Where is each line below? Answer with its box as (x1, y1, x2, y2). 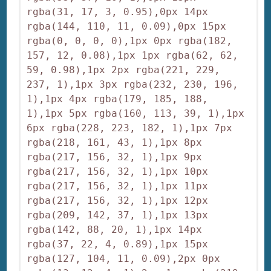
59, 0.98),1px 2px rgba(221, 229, (27, 64, 221, 76)
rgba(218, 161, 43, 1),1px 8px (27, 137, 203, 149)
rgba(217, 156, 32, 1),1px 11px (27, 180, 209, 192)
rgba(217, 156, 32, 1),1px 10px (27, 166, 209, 178)
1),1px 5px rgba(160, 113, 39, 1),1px (27, 108, 245, 120)
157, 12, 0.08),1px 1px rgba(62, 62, (27, 50, 239, 62)
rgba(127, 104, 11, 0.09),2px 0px (27, 253, 221, 265)
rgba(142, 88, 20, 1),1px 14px (27, 224, 203, 236)
